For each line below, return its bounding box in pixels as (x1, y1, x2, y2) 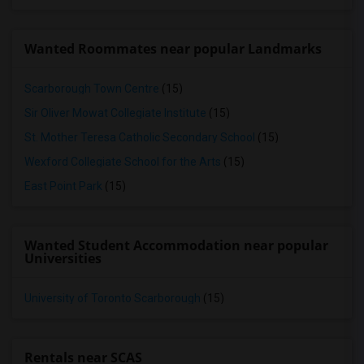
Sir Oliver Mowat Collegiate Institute (24, 106, 206, 119)
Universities (24, 249, 102, 267)
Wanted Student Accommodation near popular (24, 236, 328, 254)
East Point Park (24, 180, 102, 193)
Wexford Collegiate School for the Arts (24, 155, 221, 168)
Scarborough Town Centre (24, 82, 159, 95)
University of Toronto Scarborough (24, 292, 201, 305)
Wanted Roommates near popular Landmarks (24, 40, 322, 58)
